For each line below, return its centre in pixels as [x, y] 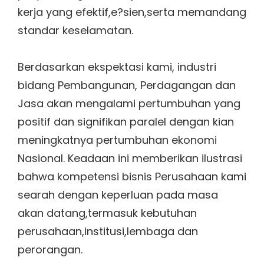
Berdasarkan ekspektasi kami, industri [117, 67]
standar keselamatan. [75, 30]
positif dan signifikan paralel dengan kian [126, 122]
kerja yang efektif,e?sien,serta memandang [132, 12]
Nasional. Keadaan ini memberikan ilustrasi [130, 159]
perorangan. [50, 250]
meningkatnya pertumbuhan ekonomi [117, 140]
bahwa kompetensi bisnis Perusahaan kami [132, 177]
